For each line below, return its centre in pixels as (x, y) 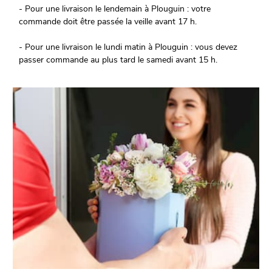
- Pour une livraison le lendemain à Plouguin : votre (115, 9)
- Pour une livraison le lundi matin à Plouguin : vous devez (128, 47)
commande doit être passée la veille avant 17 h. (108, 22)
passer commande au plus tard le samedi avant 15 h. (118, 60)
